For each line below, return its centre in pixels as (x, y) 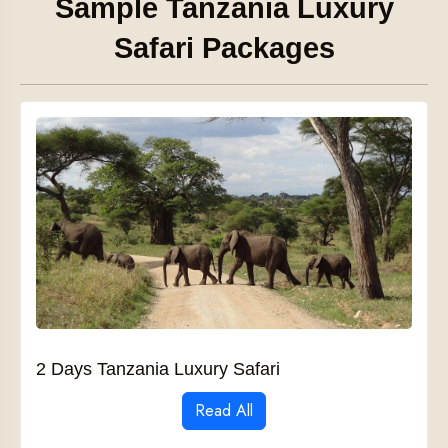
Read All (224, 410)
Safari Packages (224, 48)
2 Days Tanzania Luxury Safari (158, 368)
